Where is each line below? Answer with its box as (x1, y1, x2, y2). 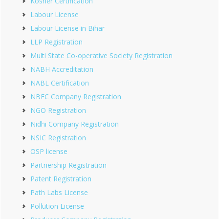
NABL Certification (30, 78, 89, 88)
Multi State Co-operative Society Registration (30, 51, 173, 61)
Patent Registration (30, 174, 91, 184)
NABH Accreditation (30, 65, 93, 74)
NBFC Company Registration (30, 92, 121, 102)
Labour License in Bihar (30, 23, 105, 33)
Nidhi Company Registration (30, 119, 119, 129)
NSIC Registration (30, 133, 86, 143)
